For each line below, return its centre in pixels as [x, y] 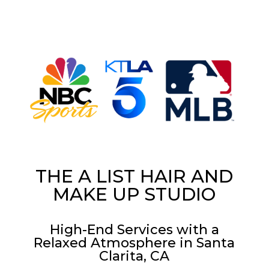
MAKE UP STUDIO [134, 195]
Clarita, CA [134, 256]
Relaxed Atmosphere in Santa [134, 243]
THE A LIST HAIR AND [134, 177]
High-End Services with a [134, 230]
